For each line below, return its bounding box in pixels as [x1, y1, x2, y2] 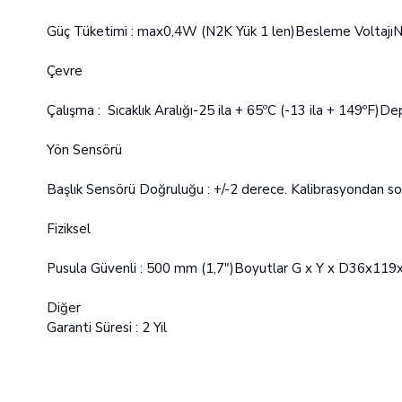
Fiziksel [47, 220, 91, 238]
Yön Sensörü [47, 141, 122, 159]
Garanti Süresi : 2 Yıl [47, 319, 167, 336]
